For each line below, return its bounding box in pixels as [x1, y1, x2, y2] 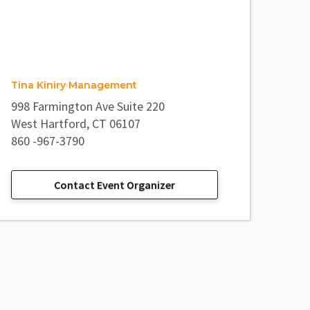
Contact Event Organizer [54, 178, 175, 192]
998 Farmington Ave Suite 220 [11, 98, 165, 115]
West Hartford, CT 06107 [11, 116, 140, 132]
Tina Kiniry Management [11, 79, 137, 92]
